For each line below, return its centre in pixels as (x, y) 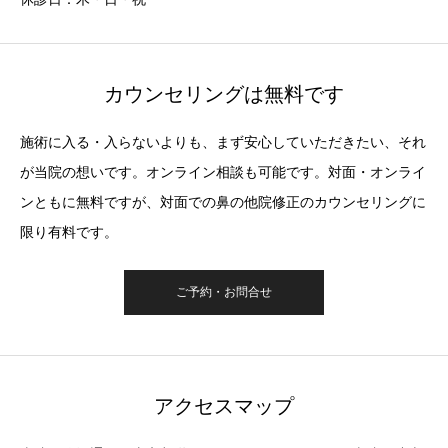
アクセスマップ (224, 406)
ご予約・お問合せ (224, 292)
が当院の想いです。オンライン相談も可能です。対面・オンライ (223, 172)
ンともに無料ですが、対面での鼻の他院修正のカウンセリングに (223, 202)
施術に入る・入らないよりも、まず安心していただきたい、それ (223, 142)
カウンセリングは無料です (224, 94)
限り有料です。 (69, 232)
